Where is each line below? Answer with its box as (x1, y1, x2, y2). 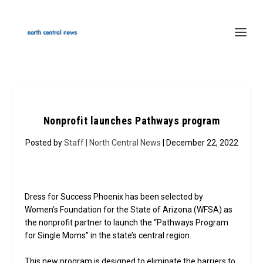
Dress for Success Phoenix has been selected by (25, 192, 204, 201)
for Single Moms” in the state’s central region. (25, 231, 192, 240)
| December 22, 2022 (160, 138, 238, 147)
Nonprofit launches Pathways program (43, 114, 220, 127)
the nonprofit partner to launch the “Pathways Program (25, 218, 229, 227)
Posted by (25, 138, 64, 147)
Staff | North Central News (63, 138, 161, 147)
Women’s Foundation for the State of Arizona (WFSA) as (25, 205, 233, 214)
